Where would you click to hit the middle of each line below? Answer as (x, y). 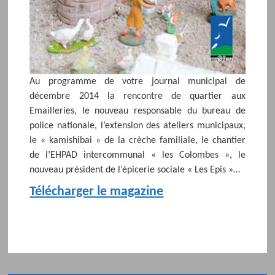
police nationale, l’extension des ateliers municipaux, (137, 126)
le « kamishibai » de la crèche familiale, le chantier (137, 141)
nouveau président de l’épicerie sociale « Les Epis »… (135, 170)
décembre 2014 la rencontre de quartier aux (137, 97)
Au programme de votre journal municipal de (137, 82)
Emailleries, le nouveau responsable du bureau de (137, 111)
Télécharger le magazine (97, 192)
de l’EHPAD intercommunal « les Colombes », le (137, 156)
